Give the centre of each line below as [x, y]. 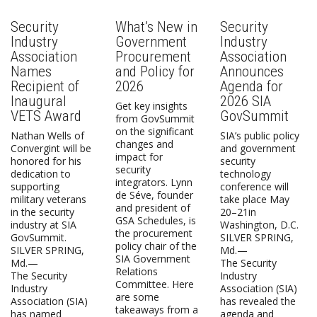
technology [245, 173]
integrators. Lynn [154, 182]
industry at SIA [44, 224]
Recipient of [45, 86]
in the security [42, 212]
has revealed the [258, 301]
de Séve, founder [154, 195]
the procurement [154, 233]
